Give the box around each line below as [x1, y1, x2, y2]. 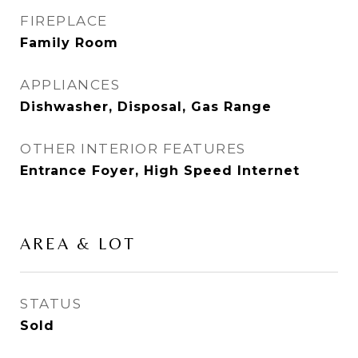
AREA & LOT [20, 234, 136, 253]
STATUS [20, 296, 82, 312]
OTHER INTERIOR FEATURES [20, 141, 246, 157]
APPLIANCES [20, 77, 120, 93]
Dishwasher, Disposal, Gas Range [20, 99, 272, 114]
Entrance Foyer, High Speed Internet [20, 163, 300, 178]
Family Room [20, 35, 118, 50]
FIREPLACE [20, 13, 108, 29]
